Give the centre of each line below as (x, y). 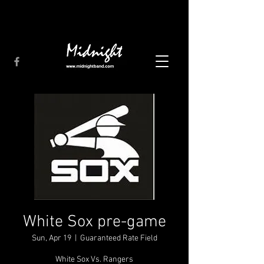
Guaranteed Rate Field (118, 238)
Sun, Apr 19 (51, 238)
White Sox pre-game (94, 222)
